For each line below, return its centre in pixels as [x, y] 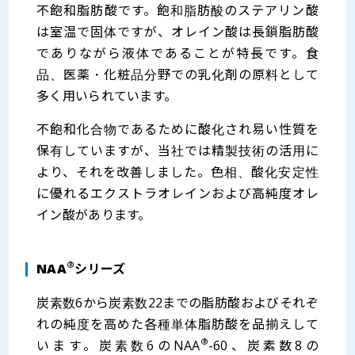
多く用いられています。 [107, 96]
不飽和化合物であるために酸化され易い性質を [177, 129]
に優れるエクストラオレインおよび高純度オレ [177, 193]
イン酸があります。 [94, 215]
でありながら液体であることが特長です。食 [177, 53]
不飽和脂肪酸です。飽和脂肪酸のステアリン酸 [177, 10]
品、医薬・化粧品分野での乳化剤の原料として [177, 74]
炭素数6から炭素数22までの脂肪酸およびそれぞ [177, 303]
